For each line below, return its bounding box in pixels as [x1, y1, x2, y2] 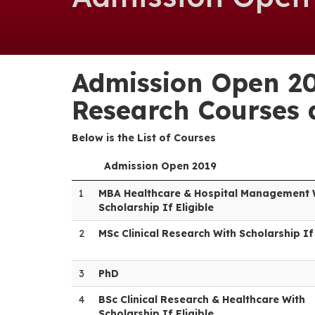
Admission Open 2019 [104, 160, 217, 172]
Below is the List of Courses [72, 131, 216, 144]
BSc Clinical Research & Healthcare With [98, 293, 305, 306]
